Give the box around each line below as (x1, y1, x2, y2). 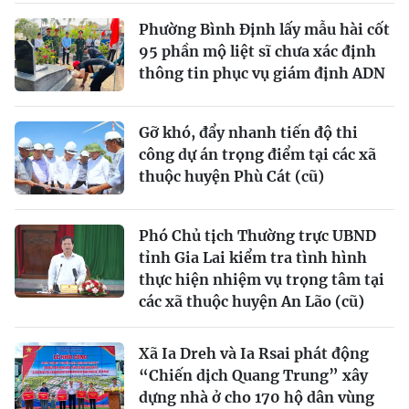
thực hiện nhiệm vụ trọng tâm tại (139, 269, 384, 288)
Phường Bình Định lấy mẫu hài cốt (139, 19, 390, 38)
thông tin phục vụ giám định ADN (139, 63, 385, 82)
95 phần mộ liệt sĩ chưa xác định (139, 41, 376, 60)
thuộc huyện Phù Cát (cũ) (139, 166, 324, 185)
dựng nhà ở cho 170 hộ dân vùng (139, 387, 374, 406)
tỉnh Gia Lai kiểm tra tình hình (139, 247, 367, 267)
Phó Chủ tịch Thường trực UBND (139, 225, 376, 245)
